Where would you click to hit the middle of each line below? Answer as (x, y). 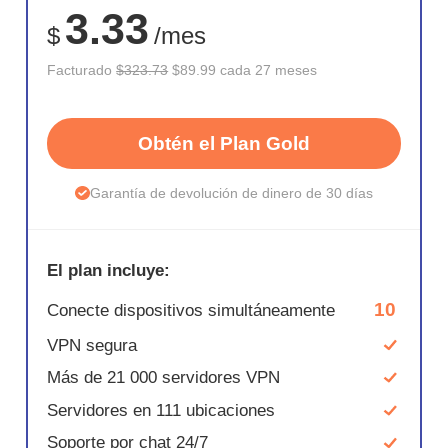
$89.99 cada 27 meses (243, 69)
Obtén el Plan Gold (224, 144)
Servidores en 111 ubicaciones (161, 410)
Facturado (82, 69)
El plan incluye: (109, 270)
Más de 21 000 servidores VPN (164, 378)
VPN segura (92, 345)
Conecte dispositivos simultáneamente (191, 310)
